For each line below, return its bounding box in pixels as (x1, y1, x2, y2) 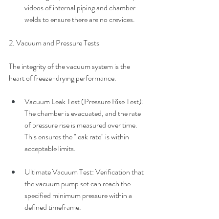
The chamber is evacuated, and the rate (24, 108, 142, 119)
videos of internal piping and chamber (24, 2, 137, 13)
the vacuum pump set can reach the (24, 178, 132, 189)
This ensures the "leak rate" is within (24, 131, 131, 142)
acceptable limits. (24, 143, 77, 154)
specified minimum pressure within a (24, 190, 133, 201)
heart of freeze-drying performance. (9, 72, 116, 84)
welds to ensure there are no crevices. (24, 14, 135, 25)
